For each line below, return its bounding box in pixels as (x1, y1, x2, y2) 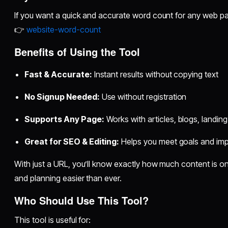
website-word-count (26, 24, 101, 35)
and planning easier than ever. (14, 173, 122, 183)
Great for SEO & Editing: (24, 136, 120, 147)
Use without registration (99, 91, 187, 102)
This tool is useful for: (14, 214, 91, 225)
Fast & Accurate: (24, 69, 92, 79)
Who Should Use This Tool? (14, 192, 149, 208)
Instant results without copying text (92, 69, 218, 79)
